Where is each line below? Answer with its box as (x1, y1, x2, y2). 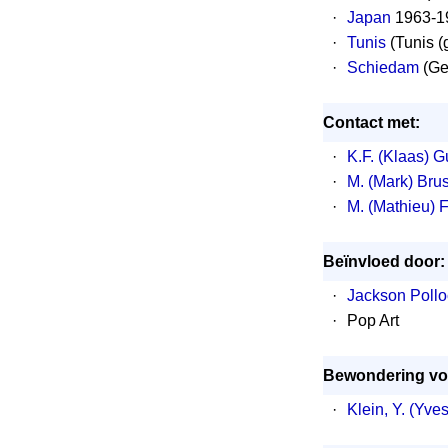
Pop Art (346, 312, 399, 329)
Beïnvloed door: (322, 253, 445, 270)
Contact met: (322, 114, 420, 131)
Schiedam (346, 59, 419, 76)
